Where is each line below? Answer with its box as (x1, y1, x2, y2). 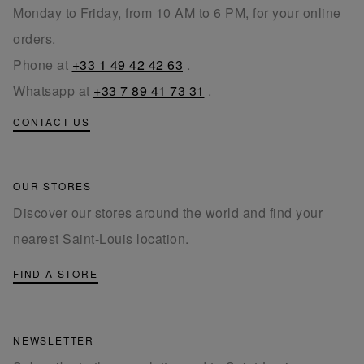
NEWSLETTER (13, 333, 94, 348)
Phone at (13, 55, 72, 75)
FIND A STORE (13, 266, 98, 281)
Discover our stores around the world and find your (13, 203, 323, 223)
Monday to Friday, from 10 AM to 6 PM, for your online (13, 3, 341, 23)
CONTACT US (13, 115, 90, 129)
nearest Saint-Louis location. (13, 229, 189, 249)
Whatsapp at (13, 81, 93, 101)
